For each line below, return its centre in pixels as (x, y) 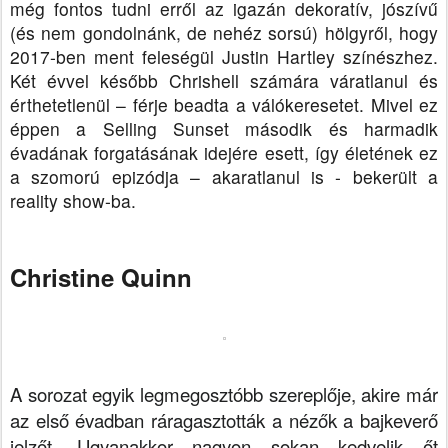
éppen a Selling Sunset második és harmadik (224, 129)
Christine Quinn (101, 277)
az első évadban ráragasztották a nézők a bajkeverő (224, 420)
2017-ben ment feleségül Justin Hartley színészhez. (224, 57)
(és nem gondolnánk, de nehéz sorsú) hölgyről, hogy (224, 33)
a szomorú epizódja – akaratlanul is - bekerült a (224, 177)
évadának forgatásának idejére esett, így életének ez (224, 153)
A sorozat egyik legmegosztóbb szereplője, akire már (224, 394)
